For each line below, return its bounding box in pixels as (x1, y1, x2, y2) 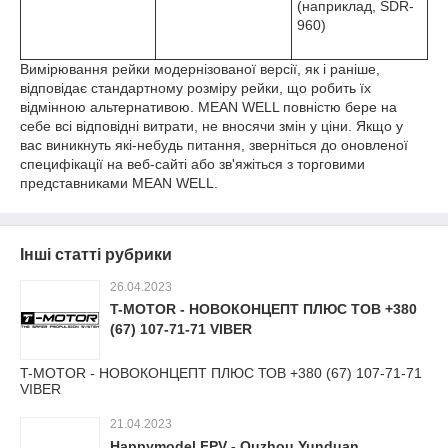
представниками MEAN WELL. (20, 175, 218, 191)
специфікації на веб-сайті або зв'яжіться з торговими (20, 156, 365, 172)
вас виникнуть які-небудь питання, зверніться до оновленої (20, 137, 408, 153)
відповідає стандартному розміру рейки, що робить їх (20, 80, 371, 96)
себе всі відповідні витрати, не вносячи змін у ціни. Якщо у (20, 118, 403, 134)
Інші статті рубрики (20, 246, 172, 263)
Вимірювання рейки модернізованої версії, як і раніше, (20, 61, 380, 77)
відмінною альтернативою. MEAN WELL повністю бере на (20, 99, 397, 115)
